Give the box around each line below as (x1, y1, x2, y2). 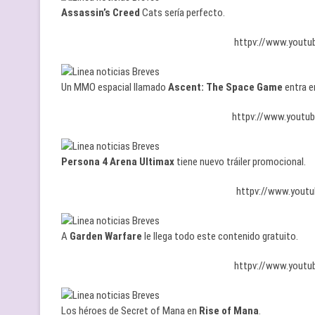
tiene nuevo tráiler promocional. (174, 155, 306, 168)
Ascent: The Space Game (168, 81, 283, 94)
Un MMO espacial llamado (61, 81, 168, 94)
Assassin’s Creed (61, 6, 140, 19)
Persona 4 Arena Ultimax (61, 155, 174, 168)
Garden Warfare (70, 230, 142, 243)
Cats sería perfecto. (140, 6, 225, 19)
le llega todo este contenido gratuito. (142, 230, 298, 243)
